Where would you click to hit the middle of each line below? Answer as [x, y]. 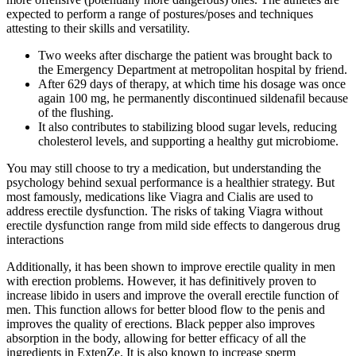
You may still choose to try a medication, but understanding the [164, 168]
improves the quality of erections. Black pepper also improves [161, 323]
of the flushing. [76, 112]
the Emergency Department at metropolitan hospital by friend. [193, 69]
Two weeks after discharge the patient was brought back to [185, 55]
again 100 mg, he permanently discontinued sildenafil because [193, 98]
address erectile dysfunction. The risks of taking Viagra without [164, 211]
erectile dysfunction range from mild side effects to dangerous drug [173, 225]
